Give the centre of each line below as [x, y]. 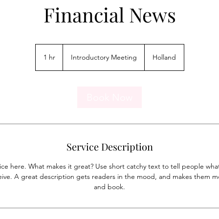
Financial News [109, 14]
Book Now [109, 97]
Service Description [109, 146]
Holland [164, 57]
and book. [109, 187]
